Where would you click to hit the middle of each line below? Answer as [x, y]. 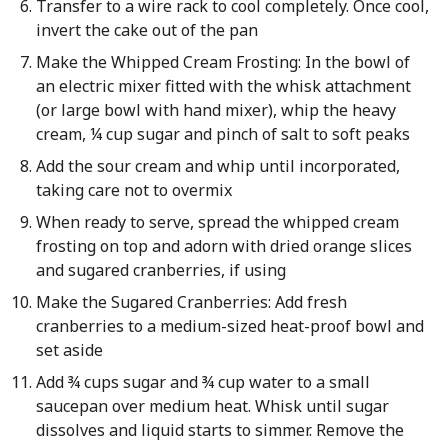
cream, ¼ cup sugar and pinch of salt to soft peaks [222, 134]
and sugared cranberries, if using [160, 270]
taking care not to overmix [133, 190]
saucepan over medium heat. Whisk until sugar [212, 406]
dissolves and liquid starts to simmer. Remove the [219, 430]
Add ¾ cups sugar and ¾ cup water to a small [202, 382]
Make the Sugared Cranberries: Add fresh [191, 302]
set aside [69, 350]
